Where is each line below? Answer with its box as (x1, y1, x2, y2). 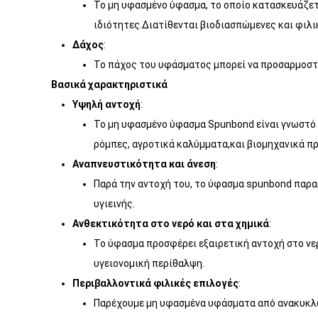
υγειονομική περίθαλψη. (94, 258, 204, 269)
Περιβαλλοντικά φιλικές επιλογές (72, 278, 238, 289)
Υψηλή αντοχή (72, 99, 141, 110)
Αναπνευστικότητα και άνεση (72, 158, 216, 170)
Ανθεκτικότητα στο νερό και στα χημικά (72, 218, 269, 229)
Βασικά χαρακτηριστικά (51, 79, 168, 90)
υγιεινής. (94, 198, 135, 209)
